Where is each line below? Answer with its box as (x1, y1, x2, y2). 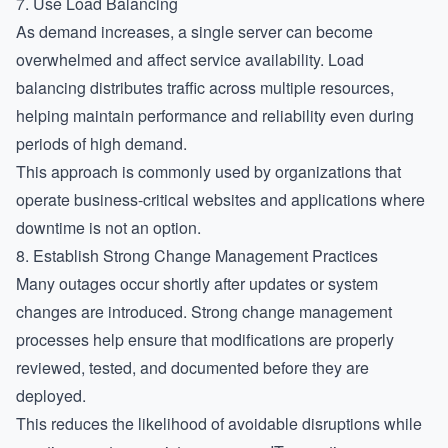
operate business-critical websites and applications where (16, 188, 425, 211)
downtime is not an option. (16, 216, 201, 239)
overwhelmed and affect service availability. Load (16, 48, 364, 71)
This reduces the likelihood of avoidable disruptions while (16, 412, 422, 435)
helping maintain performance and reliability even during (16, 104, 414, 127)
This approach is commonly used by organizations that (16, 160, 401, 183)
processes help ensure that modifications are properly (16, 328, 394, 351)
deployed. (16, 384, 86, 407)
